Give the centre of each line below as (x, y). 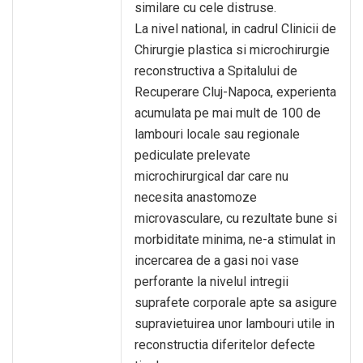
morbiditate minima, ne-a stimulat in (235, 239)
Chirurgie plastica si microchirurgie (232, 50)
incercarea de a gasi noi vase (217, 261)
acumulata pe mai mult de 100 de (228, 113)
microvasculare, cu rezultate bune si (236, 218)
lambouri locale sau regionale (217, 134)
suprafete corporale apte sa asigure (236, 303)
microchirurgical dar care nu (211, 176)
